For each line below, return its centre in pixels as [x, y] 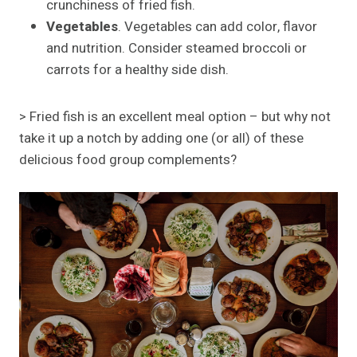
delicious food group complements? [128, 160]
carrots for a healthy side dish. [137, 70]
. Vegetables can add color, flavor [218, 27]
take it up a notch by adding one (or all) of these [161, 139]
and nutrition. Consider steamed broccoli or [177, 49]
